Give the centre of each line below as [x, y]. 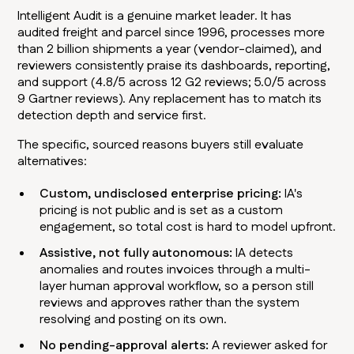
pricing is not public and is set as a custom [162, 211]
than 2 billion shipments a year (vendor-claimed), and [170, 50]
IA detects [263, 254]
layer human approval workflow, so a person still [177, 287]
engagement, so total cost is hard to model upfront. [188, 228]
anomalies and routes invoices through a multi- [175, 270]
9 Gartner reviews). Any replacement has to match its [170, 100]
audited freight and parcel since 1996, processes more [171, 33]
